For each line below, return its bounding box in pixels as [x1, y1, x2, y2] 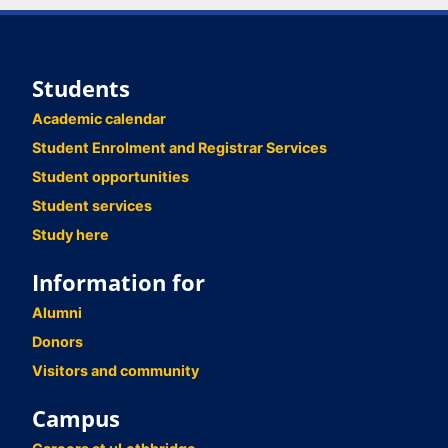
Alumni [32, 304, 82, 321]
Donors [32, 333, 83, 350]
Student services [32, 197, 152, 214]
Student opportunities [32, 168, 189, 185]
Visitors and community [32, 362, 199, 379]
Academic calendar [32, 110, 166, 127]
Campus [32, 403, 120, 433]
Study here [32, 226, 109, 243]
